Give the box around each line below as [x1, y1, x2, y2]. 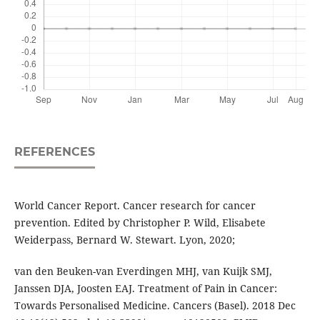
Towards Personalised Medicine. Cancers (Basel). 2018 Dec [14, 299, 296, 313]
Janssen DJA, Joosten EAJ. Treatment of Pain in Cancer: [14, 281, 277, 296]
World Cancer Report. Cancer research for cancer [14, 199, 256, 213]
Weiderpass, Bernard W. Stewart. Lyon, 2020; [14, 233, 235, 247]
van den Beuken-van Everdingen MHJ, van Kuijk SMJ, [14, 264, 272, 279]
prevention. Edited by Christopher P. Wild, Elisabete [14, 216, 266, 230]
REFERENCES [14, 145, 95, 159]
